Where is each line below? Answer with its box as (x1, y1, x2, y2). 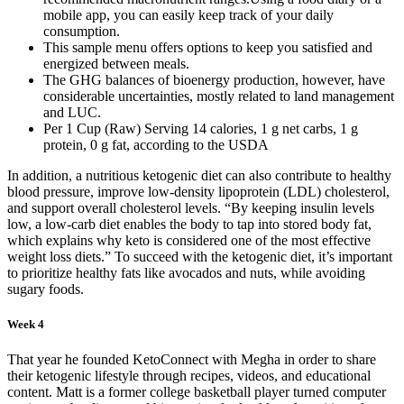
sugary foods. (7, 280, 84, 297)
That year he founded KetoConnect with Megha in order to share (7, 352, 376, 368)
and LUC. (43, 104, 101, 120)
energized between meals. (43, 55, 189, 71)
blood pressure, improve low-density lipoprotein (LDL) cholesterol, (7, 183, 390, 199)
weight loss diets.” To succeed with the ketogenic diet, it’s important (7, 248, 392, 264)
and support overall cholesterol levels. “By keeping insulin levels (7, 199, 374, 216)
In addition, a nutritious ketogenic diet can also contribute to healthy (7, 167, 391, 183)
